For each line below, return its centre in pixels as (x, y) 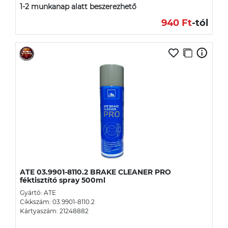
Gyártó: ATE (38, 192)
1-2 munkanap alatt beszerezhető (78, 6)
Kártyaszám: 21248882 (54, 211)
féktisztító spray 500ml (63, 180)
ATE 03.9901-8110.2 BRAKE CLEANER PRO (95, 172)
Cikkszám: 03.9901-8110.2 (57, 202)
